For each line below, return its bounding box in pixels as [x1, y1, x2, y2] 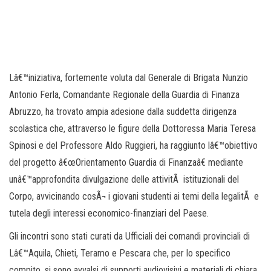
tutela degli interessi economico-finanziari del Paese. [9, 207, 209, 219]
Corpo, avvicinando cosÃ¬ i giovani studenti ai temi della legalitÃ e [9, 191, 259, 202]
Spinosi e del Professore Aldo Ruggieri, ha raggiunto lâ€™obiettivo [9, 140, 258, 151]
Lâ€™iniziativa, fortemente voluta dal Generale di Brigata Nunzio [9, 72, 248, 83]
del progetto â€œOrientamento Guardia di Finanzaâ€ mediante [9, 157, 243, 168]
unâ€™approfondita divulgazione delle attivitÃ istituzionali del [9, 174, 239, 185]
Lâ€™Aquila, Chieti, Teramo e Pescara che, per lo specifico [9, 247, 230, 259]
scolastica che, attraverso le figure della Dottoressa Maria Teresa [9, 123, 256, 134]
